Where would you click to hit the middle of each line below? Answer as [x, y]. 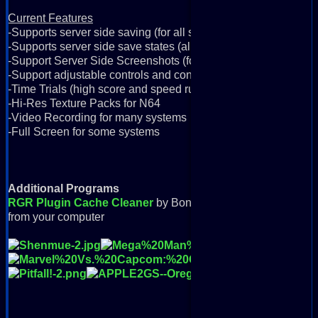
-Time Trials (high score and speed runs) [109, 89]
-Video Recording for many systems [97, 117]
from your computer [56, 216]
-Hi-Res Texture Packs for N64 [84, 103]
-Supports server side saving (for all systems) [120, 32]
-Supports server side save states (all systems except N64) [154, 46]
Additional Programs [64, 188]
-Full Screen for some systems [84, 131]
